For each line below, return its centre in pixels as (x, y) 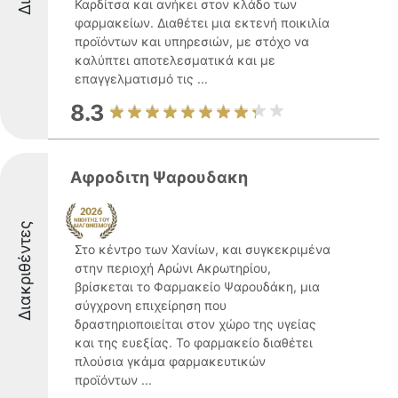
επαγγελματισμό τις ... (141, 79)
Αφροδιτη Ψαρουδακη (159, 177)
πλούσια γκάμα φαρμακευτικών (170, 361)
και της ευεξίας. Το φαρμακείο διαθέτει (194, 342)
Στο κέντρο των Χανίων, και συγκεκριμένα (203, 249)
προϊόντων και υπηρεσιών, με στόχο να (192, 41)
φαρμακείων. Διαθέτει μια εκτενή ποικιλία (202, 23)
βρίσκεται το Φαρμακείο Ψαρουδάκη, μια (197, 287)
